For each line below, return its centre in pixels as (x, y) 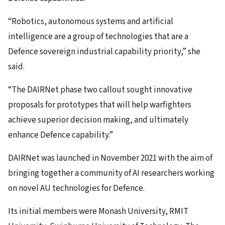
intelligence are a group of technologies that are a (98, 37)
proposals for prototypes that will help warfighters (100, 105)
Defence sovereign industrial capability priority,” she (104, 52)
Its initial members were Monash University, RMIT (98, 212)
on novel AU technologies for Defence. (76, 189)
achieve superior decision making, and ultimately (98, 120)
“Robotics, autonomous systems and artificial (91, 22)
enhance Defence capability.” (61, 135)
